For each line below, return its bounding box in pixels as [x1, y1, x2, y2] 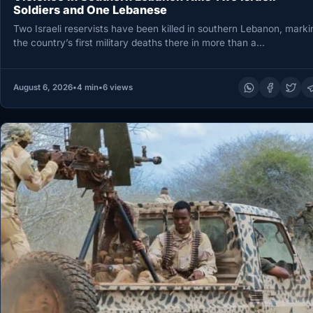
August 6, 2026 [13, 82, 73, 93]
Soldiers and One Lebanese [13, 3, 167, 17]
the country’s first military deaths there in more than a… [13, 36, 265, 48]
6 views [102, 82, 133, 93]
